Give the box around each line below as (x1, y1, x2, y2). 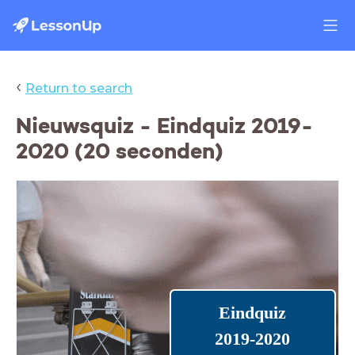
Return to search (25, 81, 132, 96)
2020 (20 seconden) (16, 138, 223, 165)
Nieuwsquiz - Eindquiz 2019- (16, 113, 313, 139)
